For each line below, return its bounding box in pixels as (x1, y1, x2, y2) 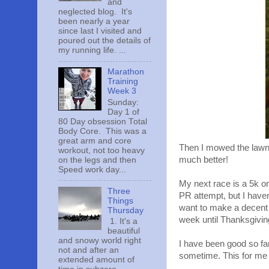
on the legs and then (58, 155, 136, 165)
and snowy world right (58, 236, 141, 246)
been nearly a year (58, 17, 130, 26)
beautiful (107, 226, 141, 236)
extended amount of (58, 255, 134, 265)
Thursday (107, 205, 144, 215)
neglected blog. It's (58, 7, 132, 17)
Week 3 (107, 86, 137, 96)
